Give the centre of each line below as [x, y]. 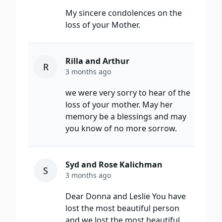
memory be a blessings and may [126, 117]
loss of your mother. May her [119, 105]
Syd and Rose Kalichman [114, 165]
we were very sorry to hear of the [128, 93]
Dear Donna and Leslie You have [126, 196]
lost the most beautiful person [122, 208]
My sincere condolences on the [124, 13]
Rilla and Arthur [97, 61]
